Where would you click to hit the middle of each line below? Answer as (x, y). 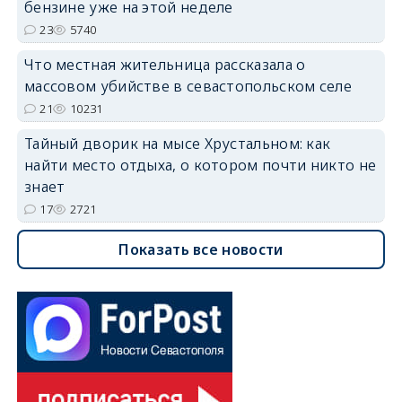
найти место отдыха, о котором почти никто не (200, 165)
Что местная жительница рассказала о (165, 64)
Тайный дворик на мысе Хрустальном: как (177, 143)
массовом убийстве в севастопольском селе (188, 86)
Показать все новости (201, 249)
